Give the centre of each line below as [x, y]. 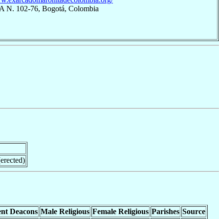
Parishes [165, 211]
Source [194, 211]
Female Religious [120, 211]
